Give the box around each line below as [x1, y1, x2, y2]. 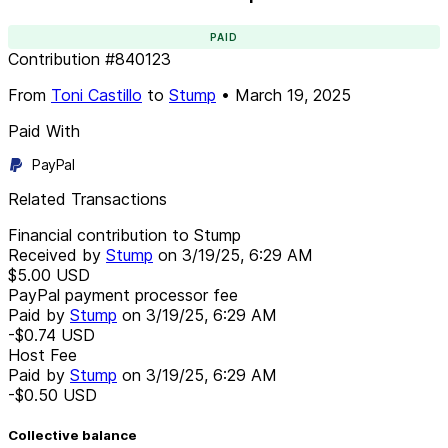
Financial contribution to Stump [8, 224, 241, 245]
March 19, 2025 [235, 84, 351, 105]
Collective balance [8, 426, 137, 443]
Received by [8, 244, 106, 265]
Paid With [8, 120, 80, 141]
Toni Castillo [51, 84, 142, 105]
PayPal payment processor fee [8, 284, 238, 305]
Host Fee [8, 344, 77, 365]
